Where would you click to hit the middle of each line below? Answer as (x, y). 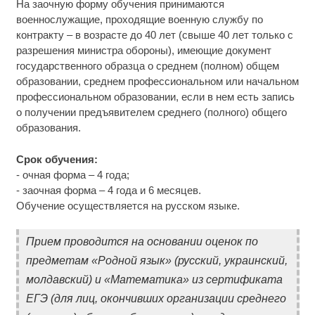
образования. (48, 128)
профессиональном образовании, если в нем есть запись (155, 97)
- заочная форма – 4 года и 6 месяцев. (108, 190)
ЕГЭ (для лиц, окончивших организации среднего (156, 299)
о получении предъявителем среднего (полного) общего (151, 112)
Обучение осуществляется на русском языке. (128, 205)
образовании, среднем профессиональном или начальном (157, 82)
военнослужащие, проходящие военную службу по (139, 20)
